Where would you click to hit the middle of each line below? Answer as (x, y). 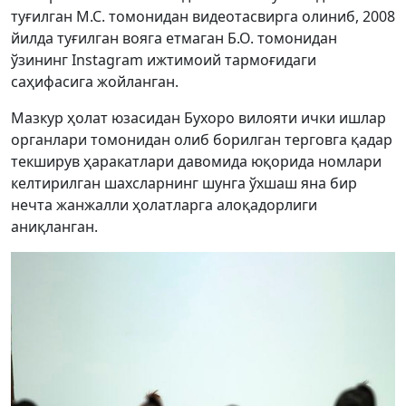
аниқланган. (54, 227)
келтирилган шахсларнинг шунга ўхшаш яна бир (184, 183)
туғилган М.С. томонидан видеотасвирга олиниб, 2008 (203, 16)
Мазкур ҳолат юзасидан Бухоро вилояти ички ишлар (198, 118)
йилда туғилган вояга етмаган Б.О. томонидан (174, 38)
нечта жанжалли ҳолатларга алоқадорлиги (164, 205)
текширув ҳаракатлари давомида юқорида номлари (196, 161)
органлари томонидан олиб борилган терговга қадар (202, 140)
